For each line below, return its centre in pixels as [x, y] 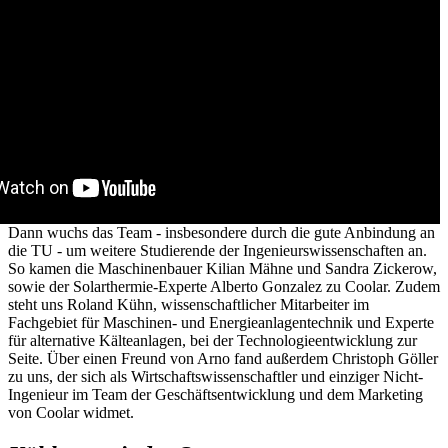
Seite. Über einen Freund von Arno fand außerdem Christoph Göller [223, 358]
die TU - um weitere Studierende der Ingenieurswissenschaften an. [217, 250]
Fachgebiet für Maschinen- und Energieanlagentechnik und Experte [221, 322]
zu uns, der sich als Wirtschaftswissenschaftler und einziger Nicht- [215, 376]
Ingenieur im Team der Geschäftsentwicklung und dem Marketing [215, 394]
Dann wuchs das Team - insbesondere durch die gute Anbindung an [221, 232]
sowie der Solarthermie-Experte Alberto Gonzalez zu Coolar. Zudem [224, 286]
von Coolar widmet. [71, 412]
